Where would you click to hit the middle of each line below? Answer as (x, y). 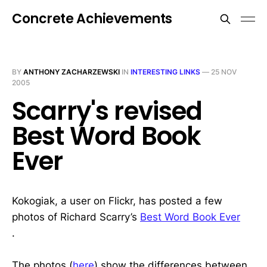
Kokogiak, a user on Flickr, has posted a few (117, 201)
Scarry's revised (107, 111)
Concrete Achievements (92, 19)
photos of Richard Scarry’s (76, 217)
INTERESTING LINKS (165, 72)
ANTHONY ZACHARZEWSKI (72, 72)
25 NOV (224, 72)
